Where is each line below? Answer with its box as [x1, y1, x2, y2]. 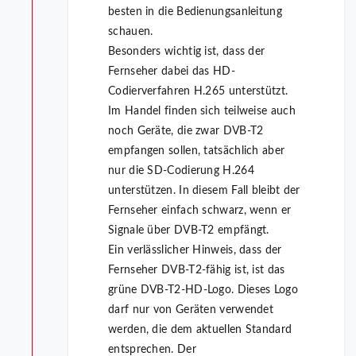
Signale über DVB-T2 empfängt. [108, 225, 269, 237]
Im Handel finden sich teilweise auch [108, 106, 296, 118]
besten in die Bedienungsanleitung [108, 6, 282, 18]
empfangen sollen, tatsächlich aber [108, 145, 285, 157]
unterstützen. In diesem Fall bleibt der [108, 185, 300, 197]
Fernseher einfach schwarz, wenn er [108, 205, 292, 217]
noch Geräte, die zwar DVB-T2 [108, 126, 264, 137]
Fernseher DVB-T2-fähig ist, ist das [108, 265, 285, 277]
